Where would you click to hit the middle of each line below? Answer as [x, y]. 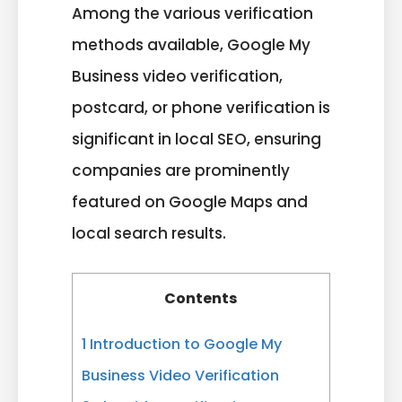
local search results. [149, 234]
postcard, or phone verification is [201, 108]
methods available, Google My [191, 45]
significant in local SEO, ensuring [197, 140]
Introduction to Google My [184, 344]
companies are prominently [181, 171]
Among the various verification [192, 14]
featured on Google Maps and [190, 202]
